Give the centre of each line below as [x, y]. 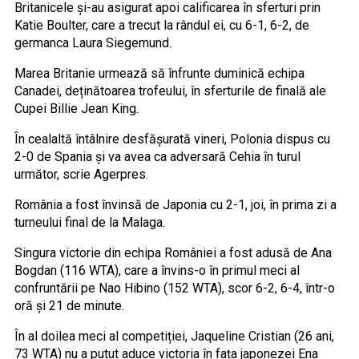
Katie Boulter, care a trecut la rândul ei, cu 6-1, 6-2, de [161, 25]
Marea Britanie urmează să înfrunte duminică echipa [159, 73]
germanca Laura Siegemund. [93, 42]
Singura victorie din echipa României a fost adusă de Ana [173, 252]
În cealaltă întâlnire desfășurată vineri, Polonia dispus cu [172, 139]
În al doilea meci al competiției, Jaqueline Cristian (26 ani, [174, 336]
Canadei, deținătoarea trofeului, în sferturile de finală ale [170, 91]
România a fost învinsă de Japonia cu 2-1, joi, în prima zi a [175, 204]
